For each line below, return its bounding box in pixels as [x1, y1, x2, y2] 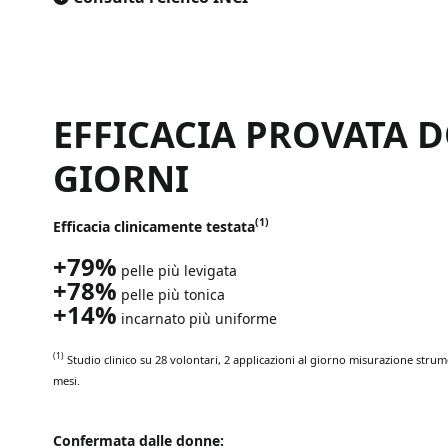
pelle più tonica [121, 284, 225, 304]
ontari [186, 351, 218, 367]
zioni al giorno [270, 351, 346, 367]
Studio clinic [67, 351, 130, 367]
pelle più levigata [117, 260, 237, 280]
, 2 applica [218, 351, 270, 367]
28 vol [152, 351, 186, 367]
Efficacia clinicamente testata [53, 216, 255, 236]
